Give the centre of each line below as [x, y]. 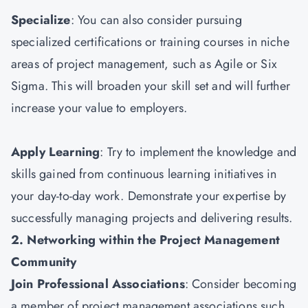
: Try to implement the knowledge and [198, 152]
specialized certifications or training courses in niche [150, 42]
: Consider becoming [240, 284]
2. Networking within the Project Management [145, 240]
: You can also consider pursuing [156, 20]
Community [46, 262]
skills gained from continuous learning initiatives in [144, 174]
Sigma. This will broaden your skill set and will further [151, 86]
